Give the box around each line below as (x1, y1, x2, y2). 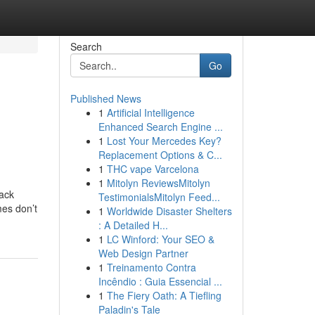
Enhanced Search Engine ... (98, 120, 223, 134)
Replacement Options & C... (98, 148, 222, 162)
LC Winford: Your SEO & (106, 232, 214, 246)
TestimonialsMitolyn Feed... (98, 190, 220, 204)
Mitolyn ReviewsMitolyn (106, 176, 210, 190)
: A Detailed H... (98, 218, 168, 232)
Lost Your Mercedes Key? (106, 134, 221, 148)
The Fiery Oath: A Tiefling (106, 288, 221, 302)
